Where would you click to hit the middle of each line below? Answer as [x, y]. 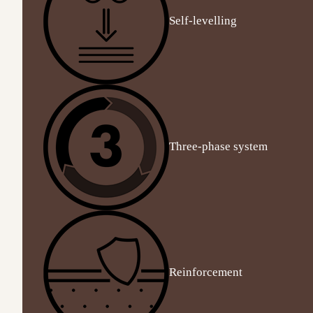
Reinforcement [206, 272]
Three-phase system [218, 146]
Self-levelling [203, 20]
